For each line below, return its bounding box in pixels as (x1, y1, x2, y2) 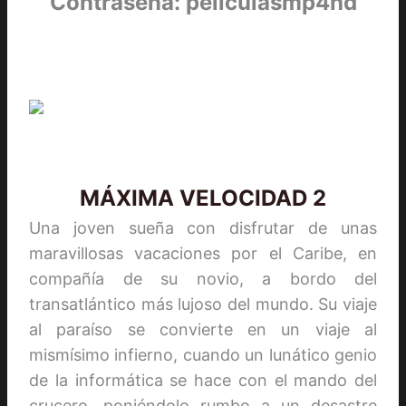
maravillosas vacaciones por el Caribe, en (29, 243, 377, 263)
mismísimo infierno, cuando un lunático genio (29, 344, 377, 364)
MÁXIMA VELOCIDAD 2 (80, 184, 326, 211)
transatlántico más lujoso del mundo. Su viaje (29, 294, 377, 314)
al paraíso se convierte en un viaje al (29, 319, 377, 339)
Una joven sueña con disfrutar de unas (29, 217, 377, 237)
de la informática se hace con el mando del (29, 370, 377, 390)
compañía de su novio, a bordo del (29, 268, 377, 288)
